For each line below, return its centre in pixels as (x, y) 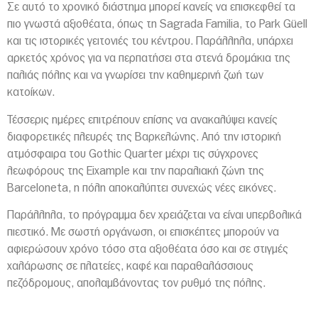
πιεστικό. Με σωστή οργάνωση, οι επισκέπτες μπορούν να (143, 232)
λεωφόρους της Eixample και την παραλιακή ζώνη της (136, 171)
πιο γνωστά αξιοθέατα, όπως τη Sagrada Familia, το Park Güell (157, 24)
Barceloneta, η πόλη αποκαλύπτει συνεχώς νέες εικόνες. (142, 188)
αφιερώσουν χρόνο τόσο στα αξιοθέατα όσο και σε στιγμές (148, 250)
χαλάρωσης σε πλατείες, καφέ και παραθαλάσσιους (130, 267)
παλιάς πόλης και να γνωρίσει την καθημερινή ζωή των (135, 76)
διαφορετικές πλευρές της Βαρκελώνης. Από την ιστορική (144, 137)
